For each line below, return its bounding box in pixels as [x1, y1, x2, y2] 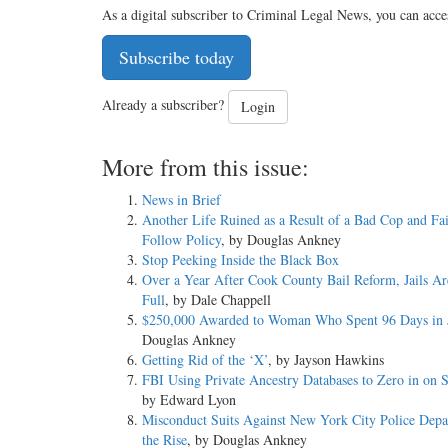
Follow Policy [142, 230, 221, 250]
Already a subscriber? [102, 95, 228, 115]
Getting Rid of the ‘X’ [142, 350, 268, 370]
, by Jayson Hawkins [268, 350, 384, 370]
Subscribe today [119, 45, 234, 70]
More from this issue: [102, 151, 309, 184]
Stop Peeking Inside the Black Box [142, 250, 339, 270]
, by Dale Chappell [165, 290, 271, 310]
